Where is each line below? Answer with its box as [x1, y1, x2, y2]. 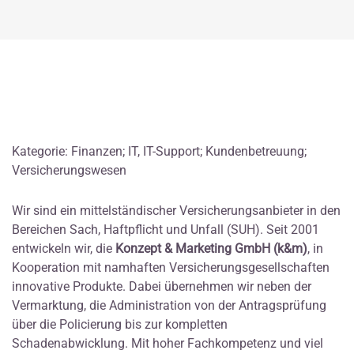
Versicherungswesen [12, 163, 126, 179]
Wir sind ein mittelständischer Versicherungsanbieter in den [12, 203, 341, 219]
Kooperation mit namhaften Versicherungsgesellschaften [12, 260, 330, 276]
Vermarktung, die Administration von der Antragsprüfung [12, 298, 326, 314]
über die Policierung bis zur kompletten [12, 317, 228, 333]
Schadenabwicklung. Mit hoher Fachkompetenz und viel [12, 336, 323, 352]
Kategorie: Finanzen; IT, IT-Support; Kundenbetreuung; [12, 144, 307, 160]
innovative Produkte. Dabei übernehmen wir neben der [12, 279, 311, 295]
